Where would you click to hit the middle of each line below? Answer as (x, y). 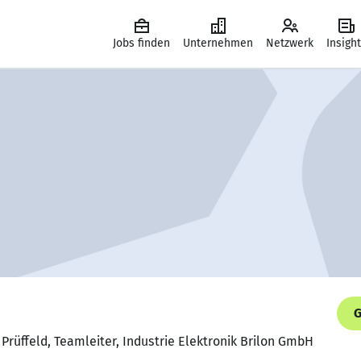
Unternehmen (218, 43)
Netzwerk (290, 43)
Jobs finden (141, 43)
